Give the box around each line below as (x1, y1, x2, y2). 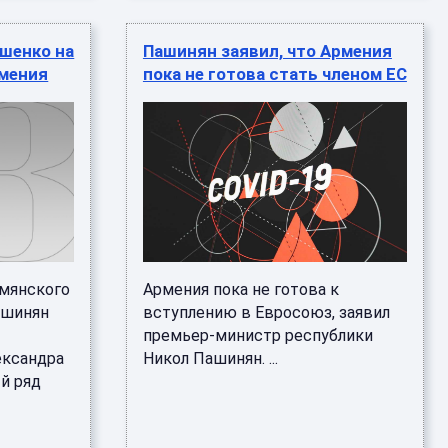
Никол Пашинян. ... (142, 349, 278, 368)
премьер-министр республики (142, 326, 373, 345)
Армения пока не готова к (142, 280, 339, 299)
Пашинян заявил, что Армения (142, 41, 392, 61)
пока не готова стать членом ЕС (142, 64, 407, 84)
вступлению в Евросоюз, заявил (142, 303, 390, 322)
